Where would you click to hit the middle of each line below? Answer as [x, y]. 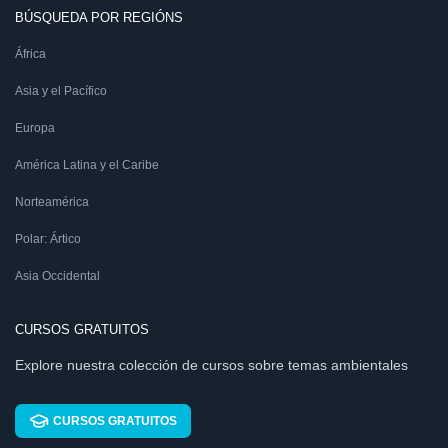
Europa [35, 128]
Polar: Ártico [48, 239]
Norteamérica [52, 202]
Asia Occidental [57, 276]
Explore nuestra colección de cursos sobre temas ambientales [211, 365]
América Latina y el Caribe [87, 165]
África [30, 54]
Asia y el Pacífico [61, 91]
